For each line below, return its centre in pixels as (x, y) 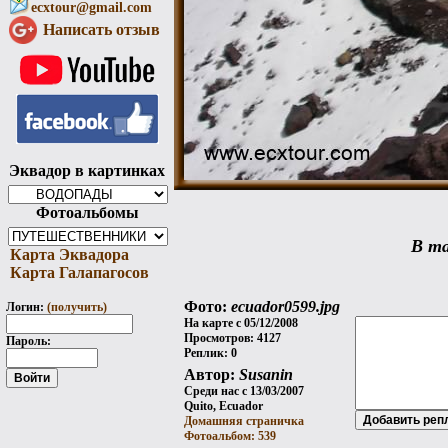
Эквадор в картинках (87, 170)
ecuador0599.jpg (285, 306)
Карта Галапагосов (77, 272)
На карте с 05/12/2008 (241, 323)
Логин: (26, 307)
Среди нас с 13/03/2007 (244, 391)
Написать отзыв (101, 29)
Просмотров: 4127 (232, 338)
